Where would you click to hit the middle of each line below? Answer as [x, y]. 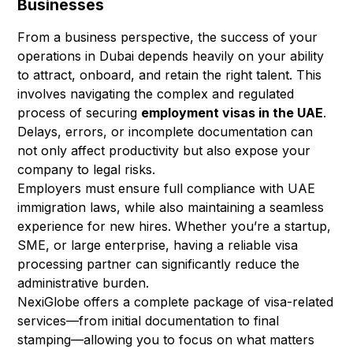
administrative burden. [84, 283]
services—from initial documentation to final [149, 321]
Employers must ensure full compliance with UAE [167, 189]
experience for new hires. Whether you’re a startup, [175, 227]
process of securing [80, 113]
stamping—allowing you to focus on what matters [166, 340]
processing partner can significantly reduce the [159, 264]
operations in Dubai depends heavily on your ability [171, 56]
